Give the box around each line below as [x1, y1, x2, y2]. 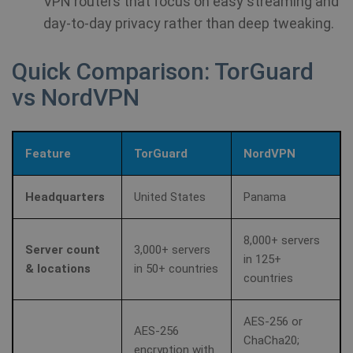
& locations [25, 262, 91, 276]
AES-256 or [243, 314, 303, 329]
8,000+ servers [243, 233, 320, 247]
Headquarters [25, 190, 105, 204]
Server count [25, 243, 100, 257]
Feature [25, 147, 71, 161]
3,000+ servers [134, 243, 210, 257]
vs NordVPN [12, 84, 139, 111]
